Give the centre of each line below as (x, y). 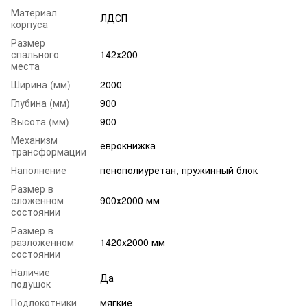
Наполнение (39, 170)
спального (35, 54)
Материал (34, 12)
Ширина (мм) (41, 84)
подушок (31, 283)
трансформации (49, 151)
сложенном (37, 200)
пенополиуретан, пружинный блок (179, 170)
